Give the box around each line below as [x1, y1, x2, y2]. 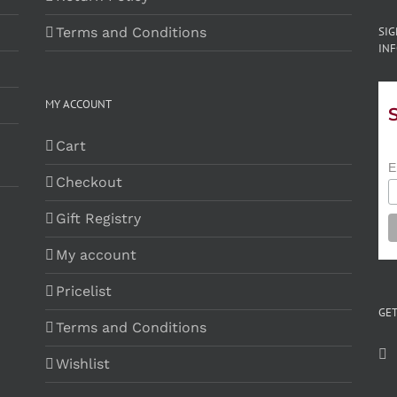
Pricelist [55, 283, 112, 300]
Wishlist [55, 355, 110, 372]
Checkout [55, 174, 122, 191]
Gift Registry [55, 210, 141, 227]
